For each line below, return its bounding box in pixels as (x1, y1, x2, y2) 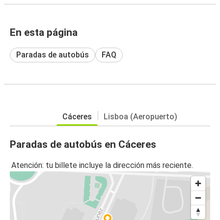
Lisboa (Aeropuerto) (104, 111, 177, 121)
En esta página (10, 26, 78, 38)
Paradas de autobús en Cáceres (10, 138, 156, 150)
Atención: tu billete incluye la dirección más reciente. (11, 161, 193, 170)
